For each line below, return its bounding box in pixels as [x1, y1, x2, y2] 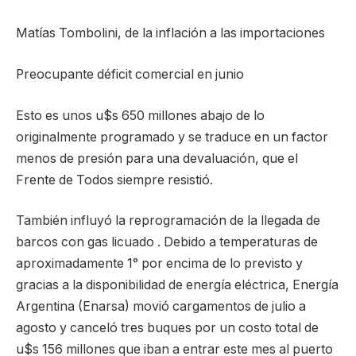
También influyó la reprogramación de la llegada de [16, 213, 320, 229]
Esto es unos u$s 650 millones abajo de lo [16, 107, 265, 123]
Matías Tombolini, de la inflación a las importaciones [16, 25, 325, 41]
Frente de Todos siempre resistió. [16, 172, 213, 188]
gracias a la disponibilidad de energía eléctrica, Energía [16, 277, 339, 293]
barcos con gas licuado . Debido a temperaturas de [16, 234, 318, 250]
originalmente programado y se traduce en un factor [16, 129, 328, 145]
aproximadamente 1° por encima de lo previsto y [16, 256, 303, 272]
